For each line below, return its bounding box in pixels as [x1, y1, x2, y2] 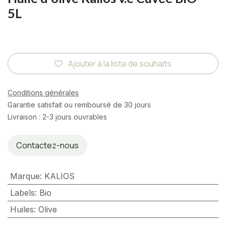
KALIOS [44, 171, 75, 182]
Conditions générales [8, 88, 79, 97]
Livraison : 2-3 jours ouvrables [8, 112, 107, 122]
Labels [10, 188, 35, 198]
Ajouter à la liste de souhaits [68, 58, 172, 70]
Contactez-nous [16, 140, 79, 151]
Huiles [10, 204, 34, 215]
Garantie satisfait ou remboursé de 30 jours [8, 100, 151, 109]
